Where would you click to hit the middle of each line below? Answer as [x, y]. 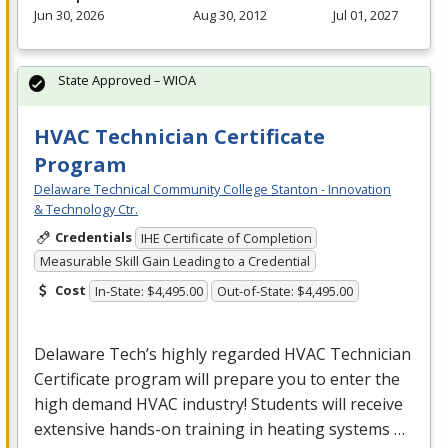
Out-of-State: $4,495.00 [285, 291]
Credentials [93, 236]
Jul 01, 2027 [365, 14]
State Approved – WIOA [127, 79]
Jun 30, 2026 [69, 14]
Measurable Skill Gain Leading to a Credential [174, 260]
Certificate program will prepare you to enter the [217, 379]
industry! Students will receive [290, 404]
